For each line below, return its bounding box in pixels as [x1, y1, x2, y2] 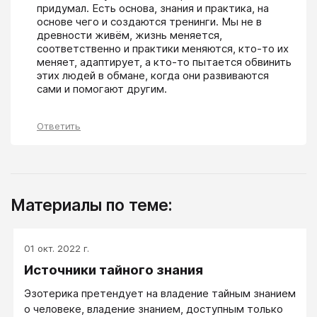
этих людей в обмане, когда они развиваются [37, 68, 269, 82]
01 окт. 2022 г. [24, 242, 89, 254]
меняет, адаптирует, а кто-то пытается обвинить [37, 54, 292, 69]
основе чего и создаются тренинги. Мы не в [37, 14, 262, 28]
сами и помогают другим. [37, 81, 167, 96]
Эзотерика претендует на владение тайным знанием [24, 286, 296, 300]
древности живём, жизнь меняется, [37, 28, 222, 42]
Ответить [37, 120, 81, 132]
